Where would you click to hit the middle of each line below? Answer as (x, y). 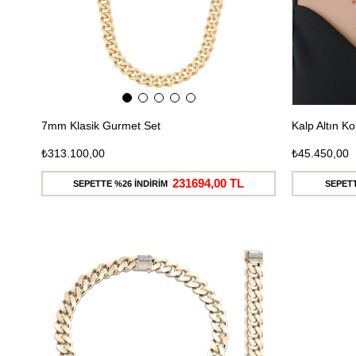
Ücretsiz (238, 252)
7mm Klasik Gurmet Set (101, 125)
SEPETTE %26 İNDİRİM (120, 183)
